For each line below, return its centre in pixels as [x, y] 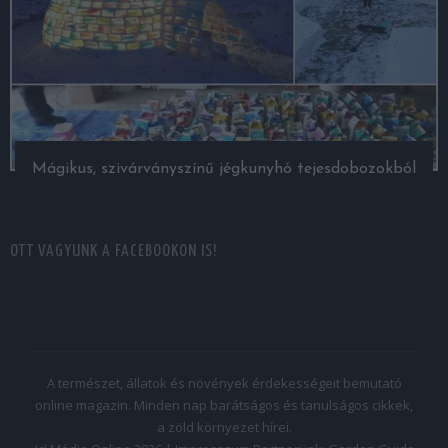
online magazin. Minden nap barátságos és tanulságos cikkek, [224, 405]
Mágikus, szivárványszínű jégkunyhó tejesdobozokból [224, 169]
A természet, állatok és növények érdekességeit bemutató [224, 383]
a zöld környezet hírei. [224, 427]
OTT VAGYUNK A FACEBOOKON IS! [113, 252]
